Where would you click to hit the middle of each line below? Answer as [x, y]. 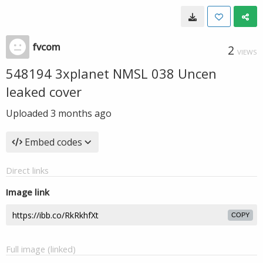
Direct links [27, 170]
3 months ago [81, 113]
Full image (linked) [41, 249]
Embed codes [53, 142]
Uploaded [28, 113]
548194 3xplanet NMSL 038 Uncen [111, 73]
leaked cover [44, 92]
